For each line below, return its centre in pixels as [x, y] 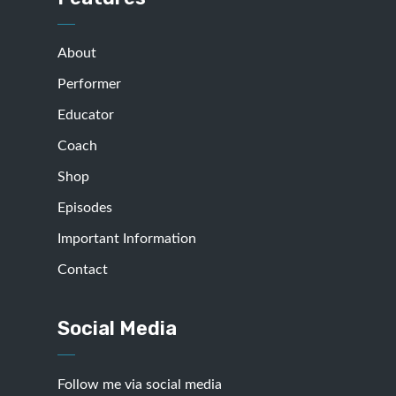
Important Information [126, 239]
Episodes [84, 208]
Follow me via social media [139, 385]
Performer [89, 84]
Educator [85, 115]
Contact [82, 270]
